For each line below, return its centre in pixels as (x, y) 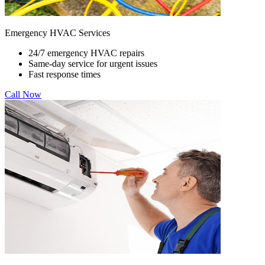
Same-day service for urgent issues (93, 63)
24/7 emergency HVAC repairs (86, 53)
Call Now (23, 94)
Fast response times (64, 74)
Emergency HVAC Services (57, 33)
